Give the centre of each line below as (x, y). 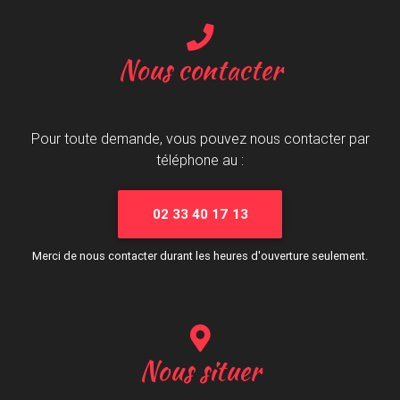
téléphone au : (200, 160)
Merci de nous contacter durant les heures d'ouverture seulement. (200, 256)
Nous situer (200, 371)
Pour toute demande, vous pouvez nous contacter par (200, 139)
